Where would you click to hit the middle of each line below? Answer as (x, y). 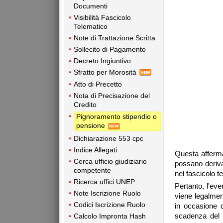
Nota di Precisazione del (112, 96)
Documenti (91, 6)
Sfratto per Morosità (106, 72)
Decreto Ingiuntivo (102, 60)
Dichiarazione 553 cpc (109, 138)
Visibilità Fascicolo (102, 17)
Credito (85, 105)
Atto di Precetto (98, 84)
